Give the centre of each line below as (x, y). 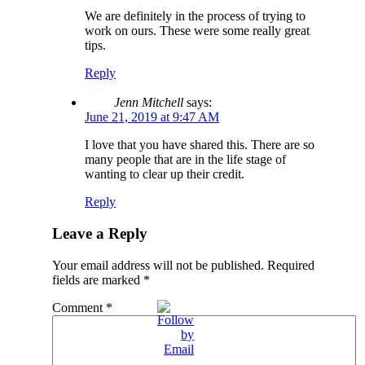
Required (291, 265)
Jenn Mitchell (149, 103)
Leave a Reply (100, 234)
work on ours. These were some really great (197, 31)
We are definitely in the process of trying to (195, 16)
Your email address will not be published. (158, 265)
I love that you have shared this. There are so (200, 145)
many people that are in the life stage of (185, 160)
